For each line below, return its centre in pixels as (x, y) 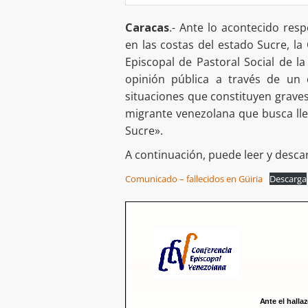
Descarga (288, 179)
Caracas (147, 28)
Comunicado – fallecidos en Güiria (194, 179)
